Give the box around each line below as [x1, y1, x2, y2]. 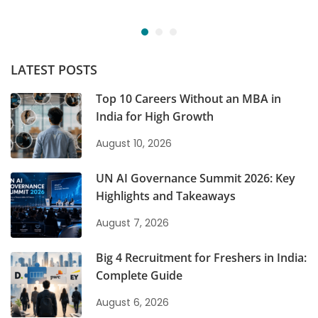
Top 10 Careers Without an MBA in [96, 91, 281, 106]
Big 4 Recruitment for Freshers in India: [96, 250, 307, 265]
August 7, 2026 [96, 216, 169, 230]
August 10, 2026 [96, 136, 172, 150]
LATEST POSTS [11, 61, 97, 78]
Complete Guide [96, 268, 182, 283]
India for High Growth [96, 109, 214, 124]
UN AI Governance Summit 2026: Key [96, 170, 295, 186]
